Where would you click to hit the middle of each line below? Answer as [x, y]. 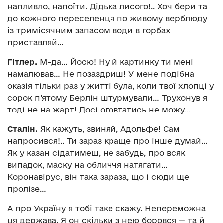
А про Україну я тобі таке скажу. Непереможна [107, 208]
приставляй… [36, 43]
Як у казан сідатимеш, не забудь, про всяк [96, 153]
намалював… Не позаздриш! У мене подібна [101, 74]
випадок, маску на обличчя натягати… [88, 165]
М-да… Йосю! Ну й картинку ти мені [115, 62]
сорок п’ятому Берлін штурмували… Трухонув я [107, 98]
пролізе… [27, 189]
